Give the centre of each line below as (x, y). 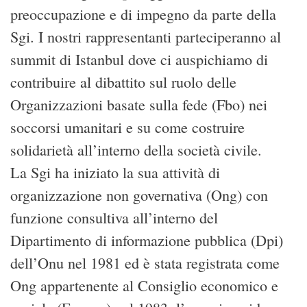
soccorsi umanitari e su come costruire (127, 127)
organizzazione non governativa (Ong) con (139, 195)
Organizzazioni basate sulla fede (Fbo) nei (139, 104)
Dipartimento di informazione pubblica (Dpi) (147, 240)
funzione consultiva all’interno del (114, 217)
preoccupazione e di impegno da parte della (143, 14)
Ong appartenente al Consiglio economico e (144, 285)
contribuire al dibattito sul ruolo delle (123, 82)
